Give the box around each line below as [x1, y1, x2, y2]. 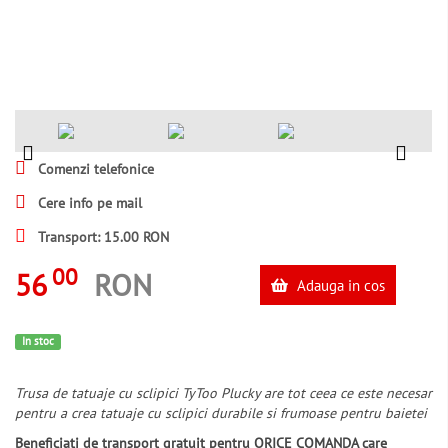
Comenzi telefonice [34, 160, 154, 178]
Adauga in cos [292, 275, 385, 295]
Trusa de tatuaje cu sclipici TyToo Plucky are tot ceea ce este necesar [15, 384, 433, 403]
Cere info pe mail [34, 194, 142, 212]
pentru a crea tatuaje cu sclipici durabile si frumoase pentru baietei [15, 404, 427, 423]
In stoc [21, 334, 54, 348]
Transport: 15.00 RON [34, 228, 169, 246]
